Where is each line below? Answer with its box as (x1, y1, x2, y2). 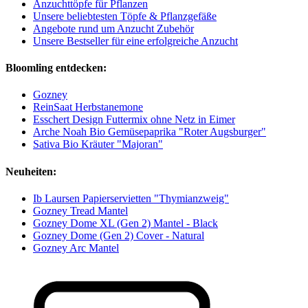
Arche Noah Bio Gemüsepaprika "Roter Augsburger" (33, 126, 266, 138)
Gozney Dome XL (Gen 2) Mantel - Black (33, 217, 218, 229)
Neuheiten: (5, 165, 56, 177)
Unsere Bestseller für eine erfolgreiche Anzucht (33, 34, 238, 47)
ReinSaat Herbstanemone (33, 101, 143, 113)
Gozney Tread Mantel (33, 204, 128, 217)
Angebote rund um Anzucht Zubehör (33, 22, 194, 34)
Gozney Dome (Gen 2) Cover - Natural (33, 229, 204, 241)
